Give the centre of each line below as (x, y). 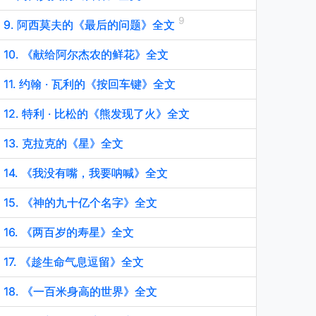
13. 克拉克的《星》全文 (63, 143)
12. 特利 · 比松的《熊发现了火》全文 (97, 114)
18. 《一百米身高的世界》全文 (80, 291)
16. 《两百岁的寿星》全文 (69, 232)
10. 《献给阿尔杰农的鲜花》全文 (86, 54)
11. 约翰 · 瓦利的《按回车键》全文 (90, 84)
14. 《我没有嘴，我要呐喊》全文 (86, 173)
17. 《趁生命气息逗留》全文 (74, 262)
